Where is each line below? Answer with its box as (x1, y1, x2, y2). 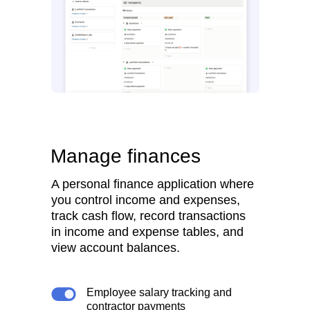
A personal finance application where (51, 177, 254, 191)
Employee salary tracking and (86, 286, 232, 298)
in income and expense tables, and (51, 225, 244, 239)
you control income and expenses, (51, 193, 240, 207)
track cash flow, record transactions (51, 209, 246, 223)
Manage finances (51, 145, 201, 167)
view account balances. (51, 241, 180, 255)
